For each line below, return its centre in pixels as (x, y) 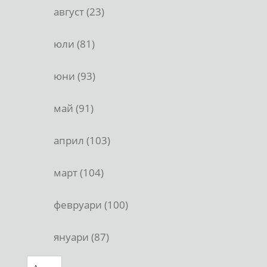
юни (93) (74, 76)
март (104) (79, 172)
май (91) (74, 108)
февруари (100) (91, 204)
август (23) (79, 11)
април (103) (82, 140)
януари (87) (81, 237)
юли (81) (74, 44)
